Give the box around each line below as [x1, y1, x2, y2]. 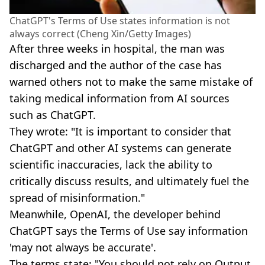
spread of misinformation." [9, 190, 145, 205]
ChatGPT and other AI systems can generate [9, 140, 231, 155]
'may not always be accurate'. [9, 240, 156, 254]
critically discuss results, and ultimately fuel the [9, 173, 249, 188]
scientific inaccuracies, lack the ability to [9, 157, 212, 172]
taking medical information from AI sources [9, 91, 230, 105]
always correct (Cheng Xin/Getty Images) [9, 27, 191, 40]
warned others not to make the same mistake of [9, 74, 253, 89]
